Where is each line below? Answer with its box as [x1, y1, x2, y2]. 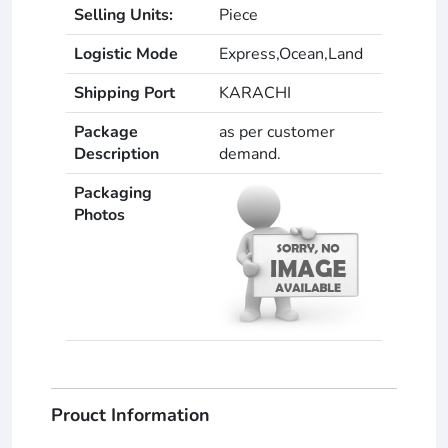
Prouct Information [51, 402, 210, 427]
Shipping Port [74, 81, 175, 104]
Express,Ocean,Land [219, 42, 363, 65]
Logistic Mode [74, 42, 178, 65]
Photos [74, 203, 125, 226]
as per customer [219, 120, 335, 143]
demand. [219, 142, 281, 165]
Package [74, 120, 138, 143]
